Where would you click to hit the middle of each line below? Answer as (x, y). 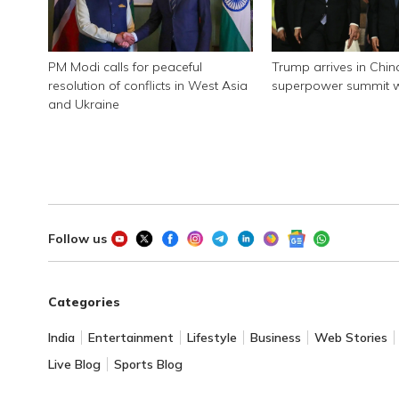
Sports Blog (148, 364)
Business (275, 337)
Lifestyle (212, 337)
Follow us (77, 238)
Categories (84, 301)
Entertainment (130, 337)
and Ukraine (83, 104)
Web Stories (350, 337)
